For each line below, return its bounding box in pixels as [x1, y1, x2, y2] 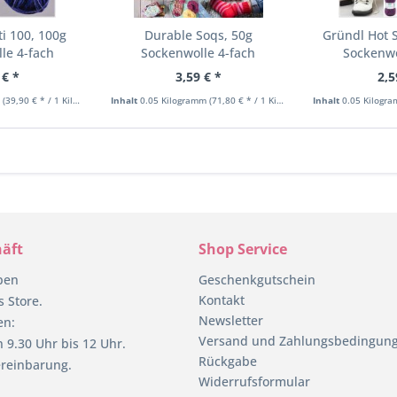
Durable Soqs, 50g [144, 26, 253, 43]
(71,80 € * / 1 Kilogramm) [209, 93, 277, 106]
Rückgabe [198, 352, 257, 370]
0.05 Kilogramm [140, 93, 210, 106]
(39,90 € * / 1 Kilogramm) [2, 93, 73, 106]
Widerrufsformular [198, 372, 310, 390]
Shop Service [198, 238, 287, 259]
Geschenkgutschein [198, 270, 315, 288]
